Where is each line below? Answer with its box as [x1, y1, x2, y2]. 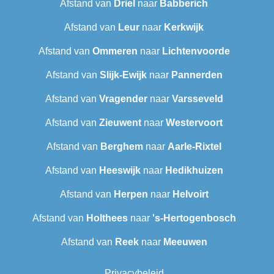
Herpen [113, 189, 148, 200]
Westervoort [166, 117, 223, 128]
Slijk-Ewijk [99, 70, 147, 81]
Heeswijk [98, 165, 141, 176]
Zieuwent [99, 117, 141, 128]
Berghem [100, 141, 143, 152]
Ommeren [92, 46, 138, 57]
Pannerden [171, 70, 223, 81]
